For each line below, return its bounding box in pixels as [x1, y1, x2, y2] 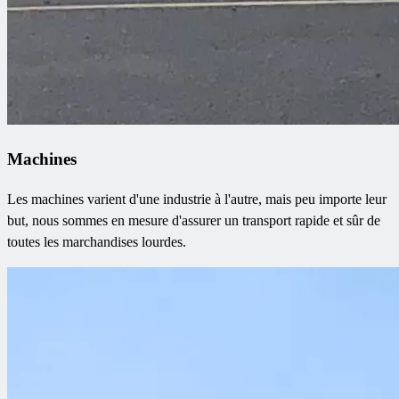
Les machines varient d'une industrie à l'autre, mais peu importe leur [7, 191, 387, 208]
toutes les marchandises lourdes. [7, 234, 186, 250]
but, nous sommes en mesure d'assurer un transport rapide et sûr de [7, 213, 380, 229]
